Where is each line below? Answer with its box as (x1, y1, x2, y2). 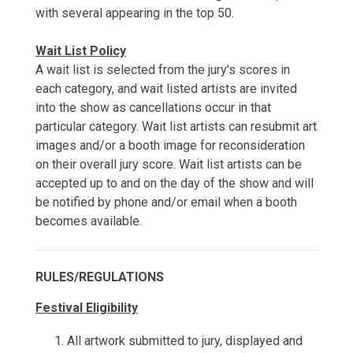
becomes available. (35, 214, 142, 229)
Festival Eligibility (35, 300, 138, 315)
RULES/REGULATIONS (35, 269, 164, 284)
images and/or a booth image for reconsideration (35, 138, 305, 153)
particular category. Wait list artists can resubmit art (35, 119, 317, 134)
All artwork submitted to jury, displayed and (67, 333, 303, 348)
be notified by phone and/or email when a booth (35, 195, 297, 210)
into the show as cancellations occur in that (35, 100, 271, 115)
